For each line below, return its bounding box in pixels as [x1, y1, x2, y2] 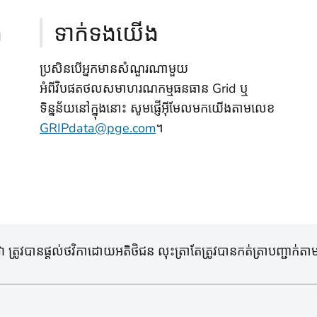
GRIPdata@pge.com [40, 120, 156, 137]
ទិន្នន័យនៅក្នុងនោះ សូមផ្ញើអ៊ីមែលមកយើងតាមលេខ [40, 100, 275, 117]
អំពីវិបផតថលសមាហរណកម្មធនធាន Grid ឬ [40, 80, 248, 97]
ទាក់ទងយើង [54, 18, 158, 47]
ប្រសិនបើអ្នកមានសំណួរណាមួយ [40, 60, 188, 77]
